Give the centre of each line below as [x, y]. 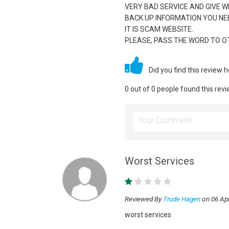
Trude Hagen [181, 199]
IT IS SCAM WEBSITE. [159, 29]
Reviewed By [144, 199]
